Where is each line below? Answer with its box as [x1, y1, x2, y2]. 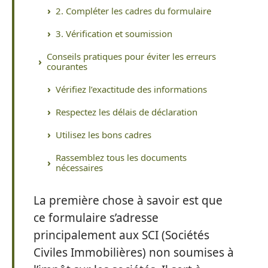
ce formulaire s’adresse [33, 210, 159, 226]
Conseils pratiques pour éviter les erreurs [47, 50, 216, 62]
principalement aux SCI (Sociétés [33, 227, 209, 243]
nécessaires [56, 161, 103, 173]
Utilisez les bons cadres [56, 128, 151, 141]
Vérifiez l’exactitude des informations [56, 83, 207, 95]
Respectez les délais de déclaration [56, 105, 197, 118]
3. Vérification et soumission [56, 27, 172, 39]
